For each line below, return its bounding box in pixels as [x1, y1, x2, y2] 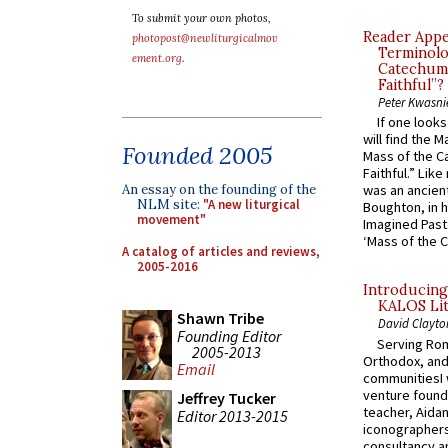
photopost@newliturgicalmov [132, 31, 278, 45]
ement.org [132, 51, 182, 65]
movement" [137, 211, 206, 228]
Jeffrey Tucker [177, 388, 276, 408]
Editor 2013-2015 [177, 405, 288, 426]
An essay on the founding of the [122, 181, 316, 198]
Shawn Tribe [177, 308, 264, 328]
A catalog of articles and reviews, [122, 242, 320, 260]
